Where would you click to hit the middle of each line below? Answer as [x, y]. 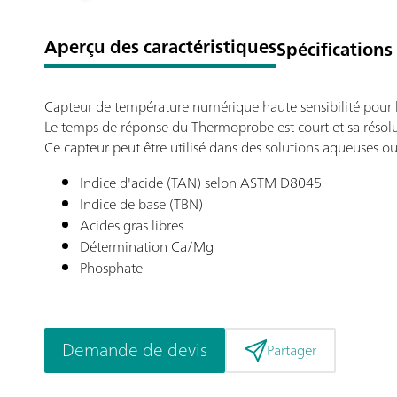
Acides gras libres [132, 225]
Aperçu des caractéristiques [160, 47]
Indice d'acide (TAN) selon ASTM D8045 [201, 183]
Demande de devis [135, 350]
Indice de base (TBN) [141, 204]
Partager [291, 350]
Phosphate [111, 268]
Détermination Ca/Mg [147, 246]
